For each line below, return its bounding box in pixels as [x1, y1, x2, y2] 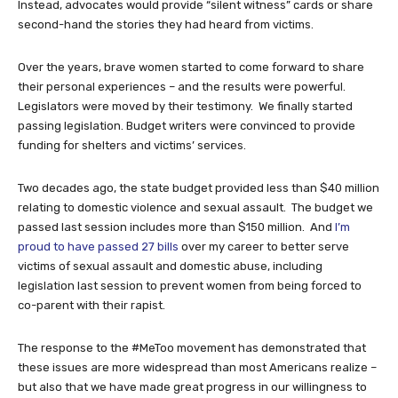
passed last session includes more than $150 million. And [18, 219, 335, 234]
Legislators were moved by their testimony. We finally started [18, 99, 353, 113]
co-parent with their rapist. [18, 298, 165, 312]
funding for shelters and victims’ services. [18, 138, 246, 152]
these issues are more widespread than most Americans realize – [18, 360, 377, 374]
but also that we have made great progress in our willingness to [18, 379, 367, 394]
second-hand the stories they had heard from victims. [18, 17, 314, 31]
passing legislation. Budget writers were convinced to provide [18, 118, 355, 132]
